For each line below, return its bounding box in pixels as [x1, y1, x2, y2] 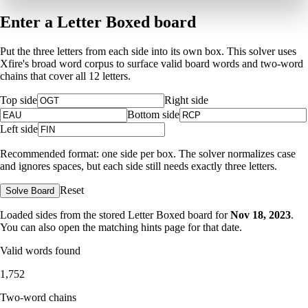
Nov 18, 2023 [230, 208, 291, 221]
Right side [164, 93, 208, 106]
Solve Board [5, 185, 54, 196]
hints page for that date [141, 221, 239, 233]
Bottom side [127, 108, 179, 120]
